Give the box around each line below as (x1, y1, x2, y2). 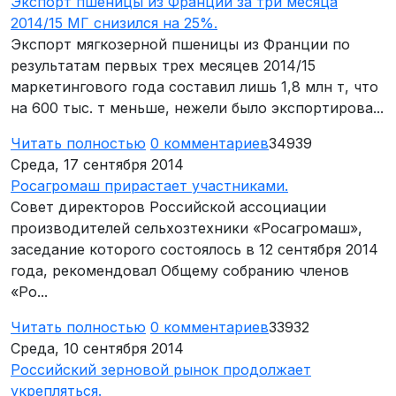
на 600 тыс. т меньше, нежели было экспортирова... (11, 99, 384, 118)
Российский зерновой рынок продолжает (11, 361, 311, 379)
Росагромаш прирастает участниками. (11, 177, 288, 195)
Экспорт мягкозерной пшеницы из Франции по (11, 35, 350, 54)
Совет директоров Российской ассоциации (11, 198, 326, 217)
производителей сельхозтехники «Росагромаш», (11, 219, 362, 238)
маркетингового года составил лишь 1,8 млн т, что (11, 78, 378, 96)
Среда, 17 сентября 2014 (11, 156, 184, 174)
